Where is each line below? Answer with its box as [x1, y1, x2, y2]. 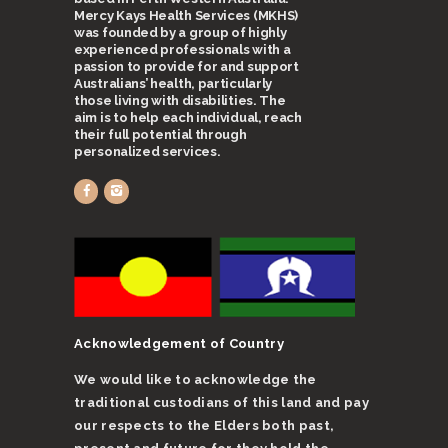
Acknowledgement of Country [74, 335, 284, 351]
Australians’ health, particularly [74, 76, 273, 92]
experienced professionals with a [74, 42, 291, 58]
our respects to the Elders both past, [74, 417, 335, 433]
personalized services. [74, 144, 221, 160]
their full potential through [74, 127, 247, 143]
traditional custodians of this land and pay [74, 394, 369, 410]
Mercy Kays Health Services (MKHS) [74, 8, 299, 24]
